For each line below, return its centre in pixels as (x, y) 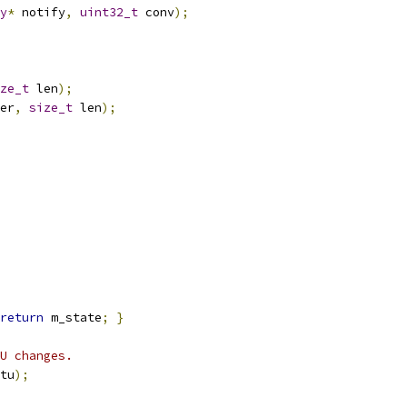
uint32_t (109, 12)
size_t (51, 108)
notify (40, 12)
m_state (73, 318)
